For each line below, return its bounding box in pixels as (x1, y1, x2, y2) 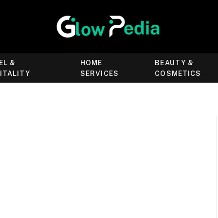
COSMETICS (155, 70, 201, 77)
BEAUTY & (155, 59, 194, 67)
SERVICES (80, 70, 119, 77)
